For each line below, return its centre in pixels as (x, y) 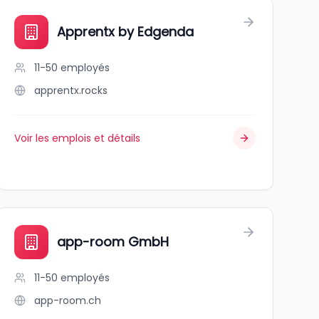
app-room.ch (67, 300)
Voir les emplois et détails (77, 138)
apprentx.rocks (70, 90)
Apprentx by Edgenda (125, 32)
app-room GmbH (113, 242)
